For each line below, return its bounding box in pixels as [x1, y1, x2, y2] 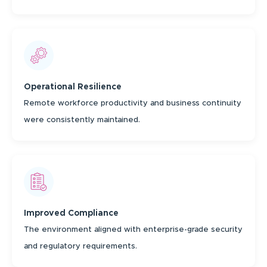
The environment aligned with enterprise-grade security [24, 226, 243, 234]
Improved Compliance [24, 209, 119, 218]
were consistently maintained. [24, 116, 140, 125]
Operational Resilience [24, 83, 122, 92]
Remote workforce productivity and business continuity [24, 100, 241, 108]
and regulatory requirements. [24, 243, 137, 251]
